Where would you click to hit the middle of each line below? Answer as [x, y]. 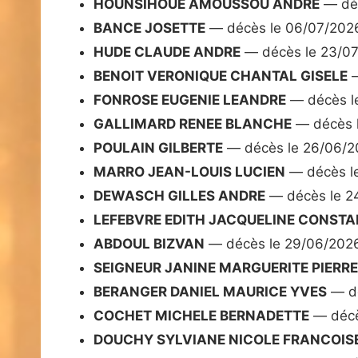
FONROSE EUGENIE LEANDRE [190, 100]
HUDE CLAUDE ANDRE [167, 52]
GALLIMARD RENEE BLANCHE [193, 124]
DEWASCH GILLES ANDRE [179, 196]
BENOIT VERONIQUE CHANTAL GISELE [221, 76]
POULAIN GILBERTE [158, 148]
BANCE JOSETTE [149, 28]
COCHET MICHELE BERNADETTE [201, 316]
